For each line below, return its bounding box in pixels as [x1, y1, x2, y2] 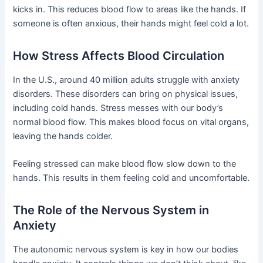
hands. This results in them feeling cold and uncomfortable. [13, 173, 250, 184]
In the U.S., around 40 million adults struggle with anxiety [13, 75, 240, 86]
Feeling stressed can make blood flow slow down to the [13, 159, 237, 170]
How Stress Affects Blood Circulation [13, 49, 225, 63]
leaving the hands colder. [13, 131, 113, 142]
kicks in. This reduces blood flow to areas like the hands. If [13, 4, 247, 15]
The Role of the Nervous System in [13, 203, 210, 218]
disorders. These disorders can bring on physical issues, [13, 89, 238, 100]
